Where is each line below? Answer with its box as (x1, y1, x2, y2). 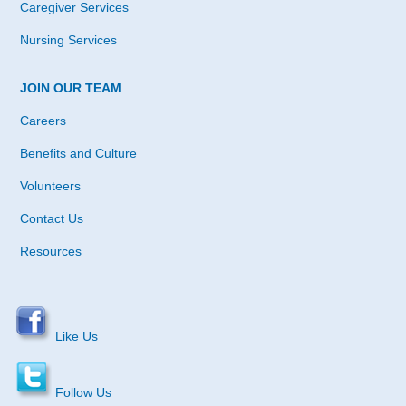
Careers (20, 112, 66, 128)
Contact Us (20, 210, 83, 226)
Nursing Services (20, 32, 117, 47)
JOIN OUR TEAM (20, 80, 121, 95)
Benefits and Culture (20, 145, 137, 160)
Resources (20, 243, 82, 258)
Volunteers (20, 178, 81, 193)
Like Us (52, 328, 98, 343)
